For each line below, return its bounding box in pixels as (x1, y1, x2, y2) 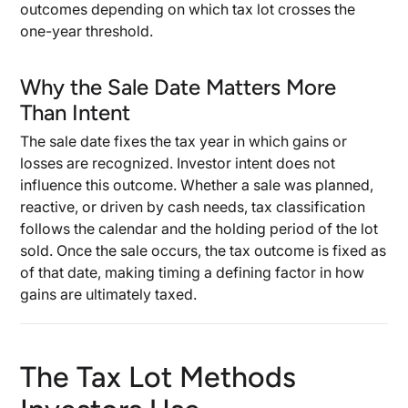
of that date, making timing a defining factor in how (20, 263, 365, 281)
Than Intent (20, 99, 131, 126)
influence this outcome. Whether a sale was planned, (20, 176, 374, 194)
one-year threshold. (20, 22, 154, 40)
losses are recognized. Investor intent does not (20, 154, 336, 172)
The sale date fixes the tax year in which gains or (20, 132, 348, 150)
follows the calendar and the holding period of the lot (20, 219, 379, 238)
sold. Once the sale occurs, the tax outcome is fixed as (20, 241, 387, 260)
